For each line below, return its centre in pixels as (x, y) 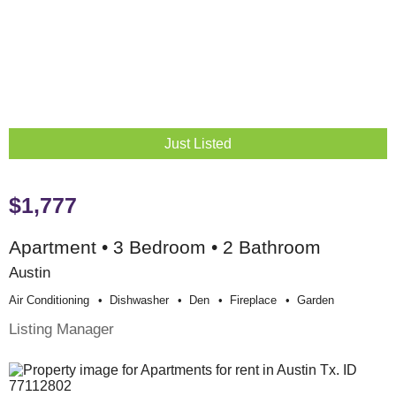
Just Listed (198, 144)
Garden (316, 301)
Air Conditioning (49, 301)
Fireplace (253, 301)
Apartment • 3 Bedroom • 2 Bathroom (165, 247)
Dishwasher (139, 301)
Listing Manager (61, 329)
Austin (30, 273)
